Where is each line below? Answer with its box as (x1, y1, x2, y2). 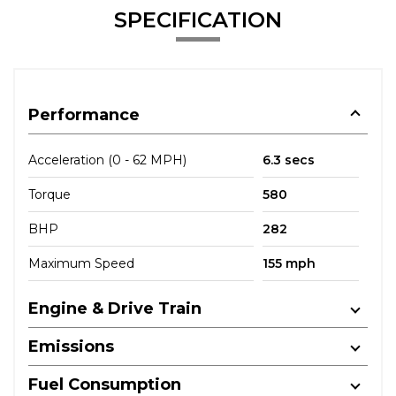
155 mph (262, 255, 316, 271)
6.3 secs (262, 152, 315, 168)
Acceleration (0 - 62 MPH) (28, 152, 187, 168)
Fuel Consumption (28, 375, 181, 394)
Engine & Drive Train (28, 299, 202, 318)
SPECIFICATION (114, 7, 282, 33)
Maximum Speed (28, 255, 134, 271)
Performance (28, 105, 140, 125)
